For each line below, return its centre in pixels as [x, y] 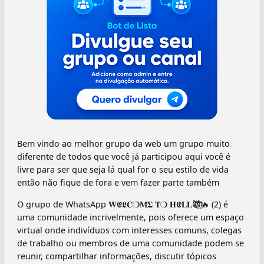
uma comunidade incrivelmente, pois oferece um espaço [131, 217]
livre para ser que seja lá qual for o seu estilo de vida [123, 170]
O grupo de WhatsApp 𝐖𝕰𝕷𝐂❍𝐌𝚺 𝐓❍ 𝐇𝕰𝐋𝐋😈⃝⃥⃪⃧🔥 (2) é [123, 204]
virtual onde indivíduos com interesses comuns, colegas [129, 230]
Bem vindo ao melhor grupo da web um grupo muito [123, 144]
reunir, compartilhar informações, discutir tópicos [117, 256]
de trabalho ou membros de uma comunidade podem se [131, 243]
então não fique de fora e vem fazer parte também [118, 183]
